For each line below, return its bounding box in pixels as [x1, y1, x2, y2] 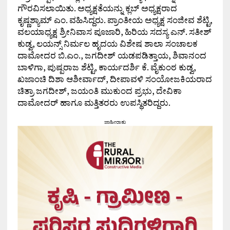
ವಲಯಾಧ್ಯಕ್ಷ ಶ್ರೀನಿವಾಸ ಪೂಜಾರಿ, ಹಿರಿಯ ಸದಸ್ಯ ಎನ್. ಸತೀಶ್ [17, 25, 212, 37]
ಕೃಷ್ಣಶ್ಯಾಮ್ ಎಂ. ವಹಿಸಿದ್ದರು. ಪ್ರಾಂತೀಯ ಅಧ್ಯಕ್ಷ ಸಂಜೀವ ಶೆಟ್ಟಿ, [17, 13, 212, 26]
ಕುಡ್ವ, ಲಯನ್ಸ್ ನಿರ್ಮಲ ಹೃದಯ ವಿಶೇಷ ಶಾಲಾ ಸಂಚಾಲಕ [17, 37, 198, 49]
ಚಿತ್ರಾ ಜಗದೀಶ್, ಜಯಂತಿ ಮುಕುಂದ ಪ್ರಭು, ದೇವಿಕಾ [17, 84, 182, 97]
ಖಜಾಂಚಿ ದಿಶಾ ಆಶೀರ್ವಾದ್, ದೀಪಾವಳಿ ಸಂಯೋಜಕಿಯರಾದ [17, 72, 212, 85]
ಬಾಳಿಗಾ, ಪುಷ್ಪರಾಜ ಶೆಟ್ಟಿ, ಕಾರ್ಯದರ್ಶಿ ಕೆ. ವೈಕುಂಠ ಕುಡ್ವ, [17, 61, 196, 73]
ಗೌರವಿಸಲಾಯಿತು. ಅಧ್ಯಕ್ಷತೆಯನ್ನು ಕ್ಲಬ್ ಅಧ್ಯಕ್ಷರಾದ [17, 2, 177, 14]
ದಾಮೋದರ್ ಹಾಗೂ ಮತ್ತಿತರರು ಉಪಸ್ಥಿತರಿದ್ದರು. [17, 96, 170, 108]
